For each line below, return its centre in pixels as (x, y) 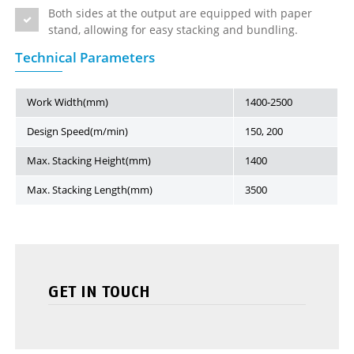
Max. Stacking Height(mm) (89, 161)
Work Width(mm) (68, 103)
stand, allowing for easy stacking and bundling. (173, 30)
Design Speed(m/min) (78, 132)
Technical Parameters (85, 58)
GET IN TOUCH (100, 291)
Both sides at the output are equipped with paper (181, 13)
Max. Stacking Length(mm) (90, 190)
